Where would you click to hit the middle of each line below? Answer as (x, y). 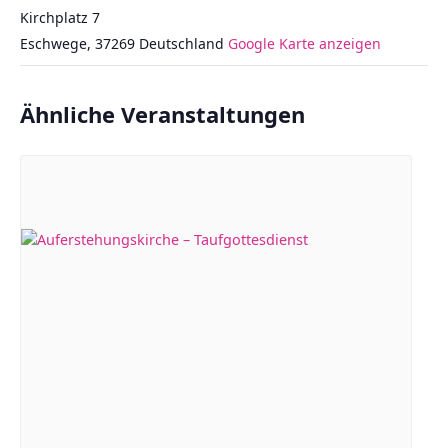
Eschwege (53, 43)
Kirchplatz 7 (60, 17)
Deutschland (181, 43)
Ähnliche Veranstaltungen (162, 114)
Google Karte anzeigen (304, 43)
